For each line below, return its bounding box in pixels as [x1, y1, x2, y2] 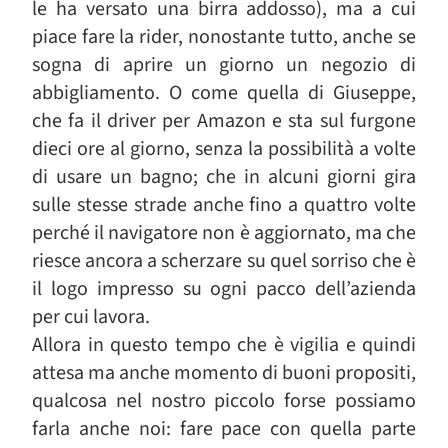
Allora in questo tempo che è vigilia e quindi [32, 331, 416, 359]
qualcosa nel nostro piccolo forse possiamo [32, 387, 416, 415]
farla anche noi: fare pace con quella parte [32, 415, 416, 443]
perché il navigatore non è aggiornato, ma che [32, 219, 416, 247]
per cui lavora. [32, 303, 150, 331]
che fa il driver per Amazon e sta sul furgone [32, 107, 416, 135]
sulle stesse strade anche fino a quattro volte [32, 191, 416, 219]
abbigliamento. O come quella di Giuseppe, [32, 79, 416, 107]
